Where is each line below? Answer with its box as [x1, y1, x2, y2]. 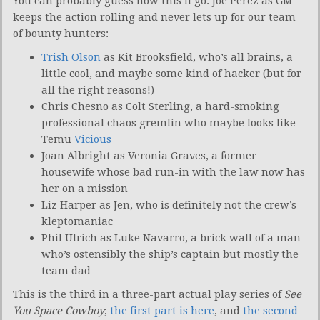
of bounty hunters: [13, 26, 109, 40]
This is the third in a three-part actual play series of [13, 287, 284, 301]
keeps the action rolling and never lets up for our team [13, 10, 296, 24]
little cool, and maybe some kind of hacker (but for [41, 66, 301, 80]
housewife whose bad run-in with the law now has [41, 165, 305, 179]
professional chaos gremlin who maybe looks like [41, 116, 296, 129]
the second [243, 304, 298, 317]
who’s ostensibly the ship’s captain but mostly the [41, 247, 299, 261]
